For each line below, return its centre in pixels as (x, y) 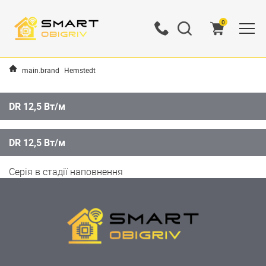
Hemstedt (80, 70)
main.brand (41, 70)
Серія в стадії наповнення (66, 172)
